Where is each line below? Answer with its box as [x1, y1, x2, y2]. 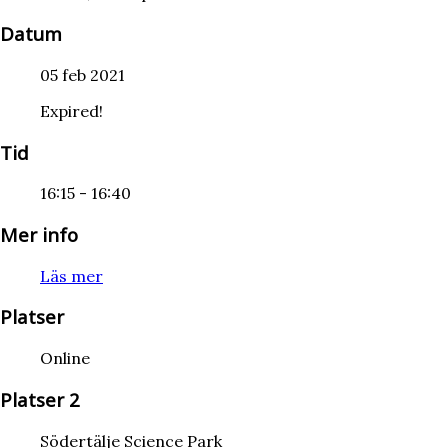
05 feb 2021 [40, 64, 125, 85]
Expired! [40, 100, 103, 121]
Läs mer [40, 265, 103, 286]
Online [40, 348, 90, 369]
